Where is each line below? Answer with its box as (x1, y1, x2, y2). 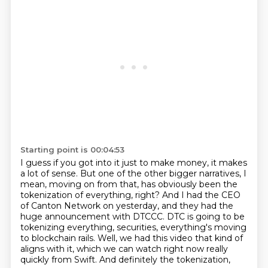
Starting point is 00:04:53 (20, 145, 124, 154)
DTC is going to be (166, 211, 245, 222)
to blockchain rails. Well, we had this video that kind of (20, 233, 243, 243)
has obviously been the (141, 179, 237, 190)
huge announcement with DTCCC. (20, 211, 167, 222)
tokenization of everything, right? (20, 190, 162, 200)
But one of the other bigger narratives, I (80, 168, 246, 179)
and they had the (161, 200, 233, 211)
